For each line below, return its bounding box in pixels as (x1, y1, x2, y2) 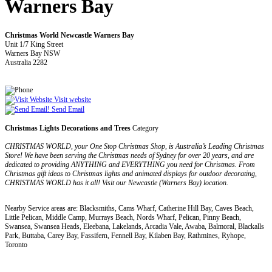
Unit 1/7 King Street (5, 39, 63, 49)
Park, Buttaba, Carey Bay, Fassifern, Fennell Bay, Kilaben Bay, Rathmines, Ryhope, (5, 231, 246, 240)
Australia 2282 (5, 58, 47, 67)
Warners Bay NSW (5, 49, 60, 58)
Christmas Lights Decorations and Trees (5, 123, 131, 132)
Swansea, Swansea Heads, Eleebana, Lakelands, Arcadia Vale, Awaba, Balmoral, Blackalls (5, 222, 264, 231)
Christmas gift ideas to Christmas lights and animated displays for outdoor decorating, (5, 169, 257, 178)
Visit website (52, 95, 91, 104)
